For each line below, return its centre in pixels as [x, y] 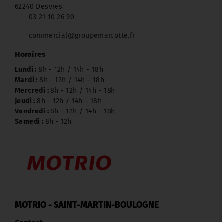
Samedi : [30, 122]
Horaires [30, 55]
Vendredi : [33, 111]
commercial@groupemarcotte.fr [82, 36]
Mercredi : [33, 91]
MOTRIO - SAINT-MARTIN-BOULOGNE [87, 205]
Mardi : [27, 80]
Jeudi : [26, 101]
